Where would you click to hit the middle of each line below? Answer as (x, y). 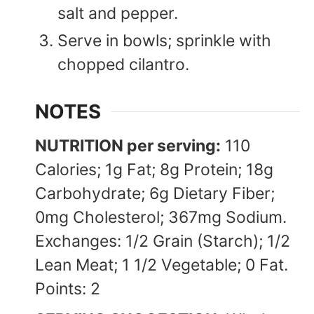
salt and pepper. (118, 13)
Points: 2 (68, 288)
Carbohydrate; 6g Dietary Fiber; (155, 193)
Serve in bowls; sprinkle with (164, 40)
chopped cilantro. (123, 64)
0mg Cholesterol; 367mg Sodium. (161, 217)
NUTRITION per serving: (128, 145)
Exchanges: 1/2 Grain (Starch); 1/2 (163, 241)
